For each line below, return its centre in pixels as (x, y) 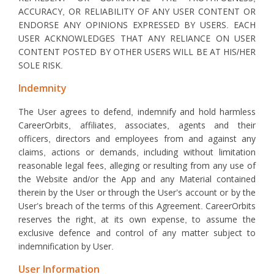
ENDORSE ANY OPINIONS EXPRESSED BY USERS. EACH (137, 25)
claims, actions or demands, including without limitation (137, 152)
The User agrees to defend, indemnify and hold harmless (137, 112)
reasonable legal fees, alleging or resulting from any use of (137, 166)
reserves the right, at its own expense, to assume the (137, 220)
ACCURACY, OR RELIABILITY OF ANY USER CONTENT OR (137, 12)
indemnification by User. (66, 246)
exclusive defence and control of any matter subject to (137, 233)
